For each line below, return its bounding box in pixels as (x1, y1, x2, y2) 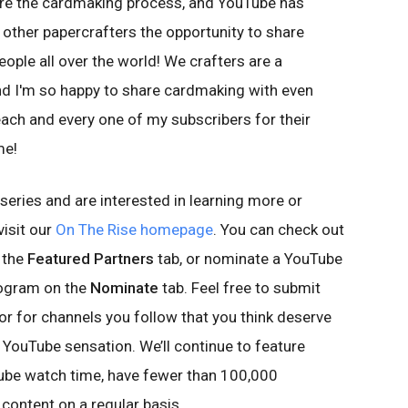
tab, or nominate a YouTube (154, 250, 342, 268)
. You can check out (213, 220, 344, 239)
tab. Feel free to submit (158, 279, 321, 297)
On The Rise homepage (56, 220, 213, 239)
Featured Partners (27, 250, 154, 268)
